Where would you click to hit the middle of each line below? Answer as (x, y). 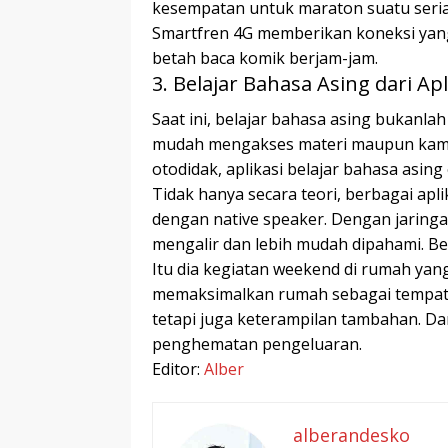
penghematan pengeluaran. (257, 343)
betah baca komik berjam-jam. (265, 57)
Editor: (178, 368)
